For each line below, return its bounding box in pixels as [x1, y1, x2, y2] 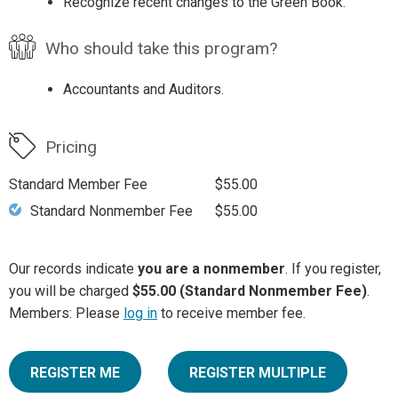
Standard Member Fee [9, 176, 147, 194]
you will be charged [9, 283, 132, 300]
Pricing [44, 137, 97, 158]
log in [123, 305, 157, 322]
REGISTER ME [30, 364, 120, 382]
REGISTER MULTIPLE [189, 364, 326, 382]
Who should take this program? [44, 38, 277, 60]
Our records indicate [9, 260, 138, 278]
